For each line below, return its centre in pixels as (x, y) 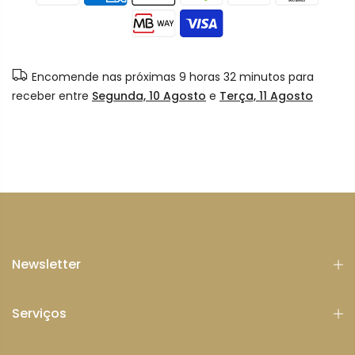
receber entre (52, 95)
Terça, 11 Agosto (266, 95)
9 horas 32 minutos (232, 76)
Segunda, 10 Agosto (149, 95)
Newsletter (46, 264)
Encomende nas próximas (105, 76)
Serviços (39, 313)
